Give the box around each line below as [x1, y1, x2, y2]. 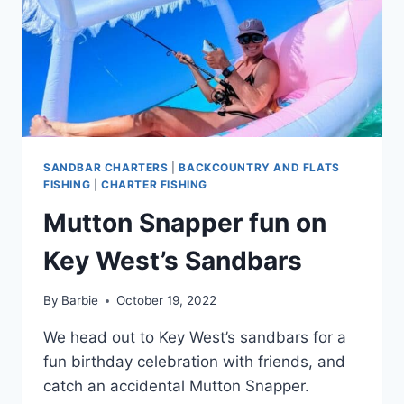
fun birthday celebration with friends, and [43, 353, 345, 372]
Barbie [61, 293, 99, 308]
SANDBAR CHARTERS [43, 160, 169, 174]
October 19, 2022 [116, 293, 217, 308]
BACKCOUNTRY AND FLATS [179, 160, 340, 174]
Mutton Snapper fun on [43, 207, 326, 238]
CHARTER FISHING [100, 177, 207, 191]
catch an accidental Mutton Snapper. [43, 377, 309, 396]
